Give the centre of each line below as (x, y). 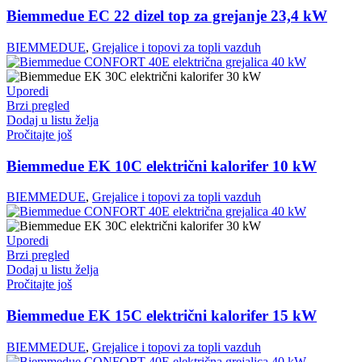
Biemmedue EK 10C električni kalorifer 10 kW (162, 166)
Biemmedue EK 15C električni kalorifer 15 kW (162, 316)
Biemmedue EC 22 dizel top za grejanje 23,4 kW (167, 16)
